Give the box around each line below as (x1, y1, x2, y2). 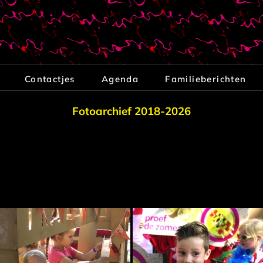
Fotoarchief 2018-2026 (72, 104, 191, 118)
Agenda (101, 73, 139, 85)
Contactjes (24, 73, 75, 85)
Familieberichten (165, 73, 247, 85)
